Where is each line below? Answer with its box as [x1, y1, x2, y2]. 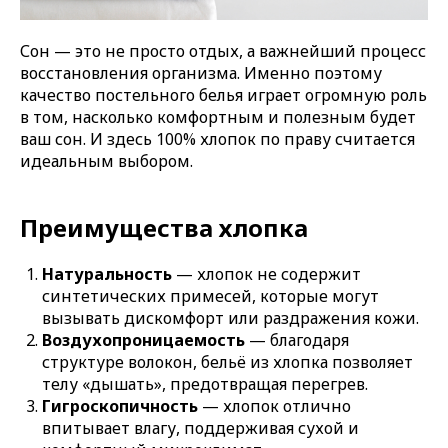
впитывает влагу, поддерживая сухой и [42, 417, 359, 439]
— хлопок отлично [198, 395, 351, 417]
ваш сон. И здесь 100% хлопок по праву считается [20, 128, 415, 150]
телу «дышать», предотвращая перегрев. [42, 373, 368, 395]
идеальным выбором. [20, 150, 193, 172]
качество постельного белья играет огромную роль [20, 84, 427, 106]
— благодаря [245, 329, 349, 351]
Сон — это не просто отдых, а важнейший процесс [20, 40, 426, 62]
